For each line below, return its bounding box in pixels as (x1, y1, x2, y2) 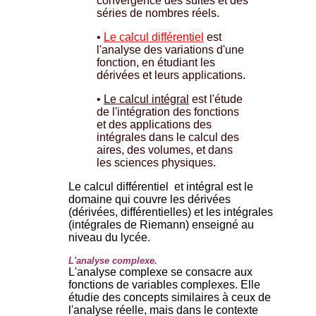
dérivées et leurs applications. (97, 68, 245, 81)
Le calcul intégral (104, 92, 189, 105)
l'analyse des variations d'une (97, 43, 244, 56)
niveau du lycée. (68, 231, 150, 243)
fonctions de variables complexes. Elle (68, 278, 260, 291)
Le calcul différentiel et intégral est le (68, 180, 253, 193)
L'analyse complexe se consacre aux (68, 265, 253, 278)
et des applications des (97, 118, 212, 130)
